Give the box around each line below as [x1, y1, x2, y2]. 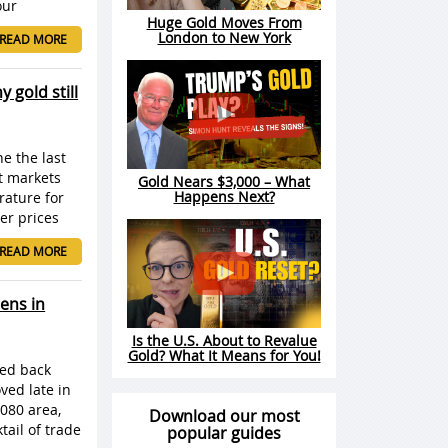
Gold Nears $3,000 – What [138, 172, 310, 192]
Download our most [148, 405, 300, 428]
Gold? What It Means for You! [127, 346, 321, 366]
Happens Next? [173, 187, 275, 207]
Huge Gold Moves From [146, 13, 302, 33]
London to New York [157, 28, 291, 48]
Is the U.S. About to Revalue [131, 331, 317, 351]
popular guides [167, 422, 281, 445]
